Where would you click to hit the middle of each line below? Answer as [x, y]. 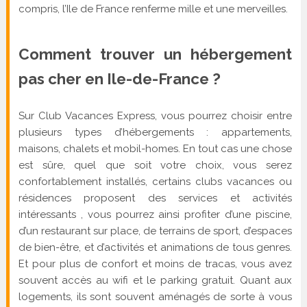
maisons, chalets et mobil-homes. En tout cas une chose [155, 148]
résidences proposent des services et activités [155, 198]
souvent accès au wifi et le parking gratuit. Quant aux [155, 280]
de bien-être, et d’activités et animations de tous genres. [155, 247]
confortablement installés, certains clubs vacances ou [155, 181]
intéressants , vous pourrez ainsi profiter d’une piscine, [155, 214]
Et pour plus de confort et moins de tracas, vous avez [155, 263]
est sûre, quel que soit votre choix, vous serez [155, 165]
